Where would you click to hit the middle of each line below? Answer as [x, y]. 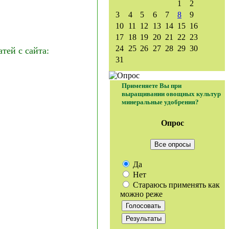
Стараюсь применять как [175, 185]
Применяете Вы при [152, 86]
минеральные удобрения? [160, 102]
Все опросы [173, 144]
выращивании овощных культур [171, 94]
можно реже [141, 194]
